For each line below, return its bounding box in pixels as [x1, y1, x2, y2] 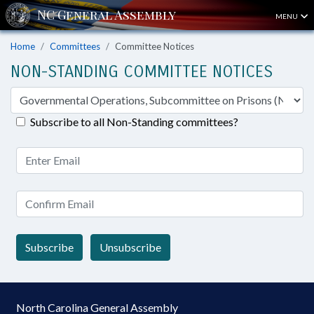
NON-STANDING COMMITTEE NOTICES [11, 62, 273, 81]
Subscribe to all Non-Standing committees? [30, 115, 238, 128]
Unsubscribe [100, 240, 161, 254]
